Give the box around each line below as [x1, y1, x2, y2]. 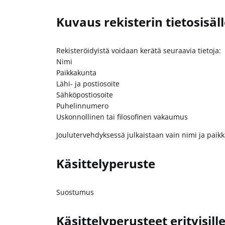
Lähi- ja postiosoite [56, 79, 120, 88]
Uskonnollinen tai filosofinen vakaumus [56, 112, 188, 122]
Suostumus [56, 187, 94, 197]
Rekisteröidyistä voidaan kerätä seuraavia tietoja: [56, 46, 221, 55]
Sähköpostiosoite [56, 90, 113, 99]
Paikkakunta [56, 68, 96, 77]
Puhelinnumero [56, 101, 108, 110]
